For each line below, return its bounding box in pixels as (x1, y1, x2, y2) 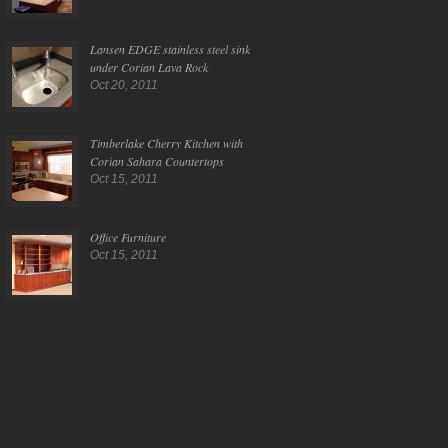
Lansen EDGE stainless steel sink (90, 41, 250, 57)
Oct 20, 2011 (90, 78, 158, 92)
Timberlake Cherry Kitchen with (90, 135, 243, 151)
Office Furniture (90, 229, 166, 245)
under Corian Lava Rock (90, 59, 208, 75)
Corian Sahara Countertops (90, 153, 224, 169)
